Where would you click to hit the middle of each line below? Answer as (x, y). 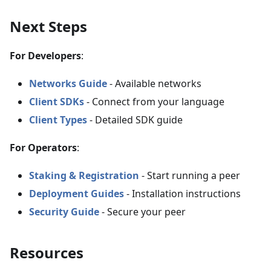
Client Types (58, 120)
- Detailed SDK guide (135, 120)
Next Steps (48, 26)
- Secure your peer (142, 212)
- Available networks (154, 83)
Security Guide (64, 212)
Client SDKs (57, 102)
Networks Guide (68, 83)
